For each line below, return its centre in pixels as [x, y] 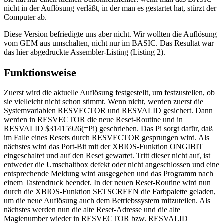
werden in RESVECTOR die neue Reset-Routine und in [93, 120]
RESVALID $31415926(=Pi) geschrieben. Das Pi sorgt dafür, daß [108, 129]
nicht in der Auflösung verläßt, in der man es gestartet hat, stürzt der [110, 8]
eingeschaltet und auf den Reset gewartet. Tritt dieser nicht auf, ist [107, 156]
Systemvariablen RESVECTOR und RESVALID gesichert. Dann [108, 111]
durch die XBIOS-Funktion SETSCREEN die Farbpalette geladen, [110, 192]
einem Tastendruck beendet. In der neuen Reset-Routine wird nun [107, 183]
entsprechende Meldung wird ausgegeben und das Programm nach [109, 174]
